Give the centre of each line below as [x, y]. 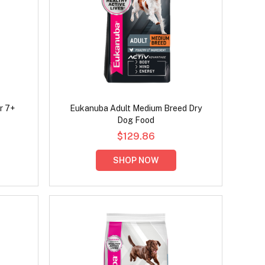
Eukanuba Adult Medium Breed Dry [136, 109]
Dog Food [136, 120]
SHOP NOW [136, 161]
